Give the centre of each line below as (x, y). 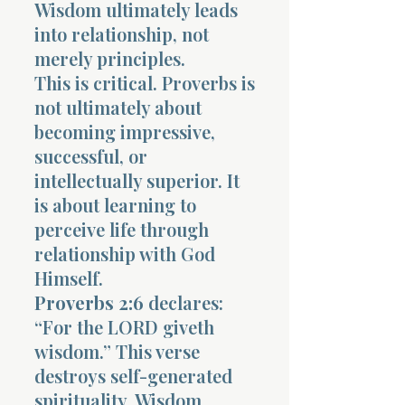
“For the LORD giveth (124, 326)
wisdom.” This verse (117, 351)
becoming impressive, (125, 131)
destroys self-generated (133, 375)
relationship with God (125, 253)
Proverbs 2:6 (89, 302)
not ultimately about (118, 107)
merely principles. (110, 58)
